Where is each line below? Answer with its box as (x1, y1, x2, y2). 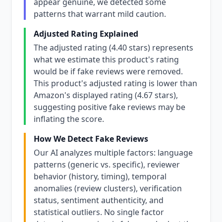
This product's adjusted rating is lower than (34, 78, 197, 89)
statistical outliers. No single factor (34, 207, 164, 218)
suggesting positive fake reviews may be (34, 102, 185, 112)
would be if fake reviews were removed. (34, 66, 183, 77)
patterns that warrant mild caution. (34, 8, 166, 19)
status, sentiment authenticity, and (34, 195, 164, 206)
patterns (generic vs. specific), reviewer (34, 159, 180, 170)
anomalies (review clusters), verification (34, 183, 182, 194)
